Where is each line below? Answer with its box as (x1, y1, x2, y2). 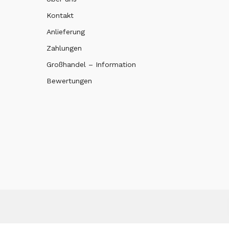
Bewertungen (47, 76, 92, 85)
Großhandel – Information (47, 60, 136, 68)
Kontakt (47, 11, 74, 19)
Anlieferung (47, 27, 85, 36)
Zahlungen (47, 43, 82, 52)
